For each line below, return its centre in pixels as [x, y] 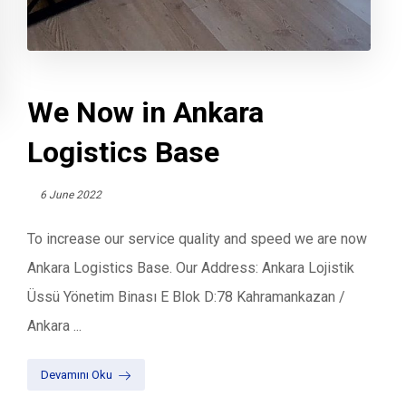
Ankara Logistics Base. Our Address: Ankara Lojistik [191, 268]
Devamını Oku [77, 374]
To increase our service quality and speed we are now [198, 239]
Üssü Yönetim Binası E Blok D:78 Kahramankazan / [187, 297]
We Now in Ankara [146, 113]
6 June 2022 [71, 195]
